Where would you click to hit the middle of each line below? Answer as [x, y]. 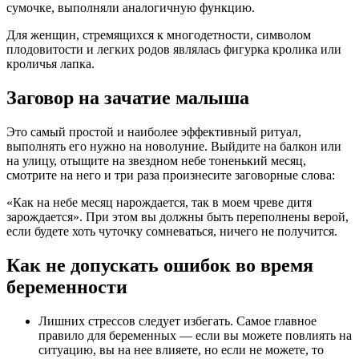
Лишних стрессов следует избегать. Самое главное [177, 321]
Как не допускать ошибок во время [160, 265]
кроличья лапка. [50, 64]
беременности [67, 286]
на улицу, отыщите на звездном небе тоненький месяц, [156, 160]
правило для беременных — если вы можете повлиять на [195, 335]
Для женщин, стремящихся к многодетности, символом [159, 35]
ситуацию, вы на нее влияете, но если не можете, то [181, 349]
